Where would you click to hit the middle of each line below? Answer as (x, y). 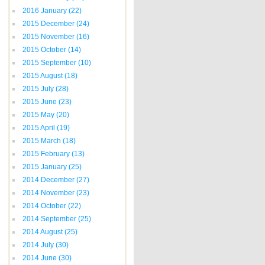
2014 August (43, 232)
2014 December (49, 180)
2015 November (49, 37)
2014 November (49, 193)
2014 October (44, 206)
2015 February (46, 154)
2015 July (38, 89)
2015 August (43, 76)
